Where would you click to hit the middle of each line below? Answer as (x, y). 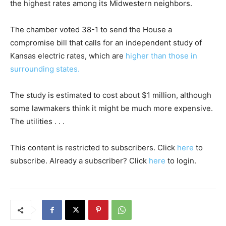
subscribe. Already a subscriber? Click (79, 161)
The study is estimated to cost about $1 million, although (111, 95)
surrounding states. (45, 69)
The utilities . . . (37, 121)
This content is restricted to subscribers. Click (94, 148)
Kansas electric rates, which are (68, 56)
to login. (181, 161)
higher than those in (161, 56)
